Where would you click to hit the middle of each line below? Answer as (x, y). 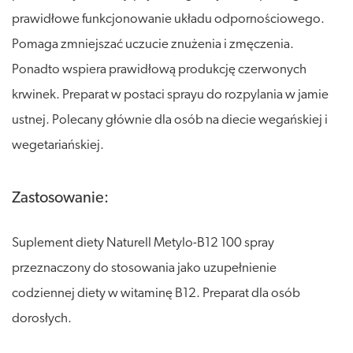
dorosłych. (42, 318)
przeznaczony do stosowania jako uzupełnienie (144, 268)
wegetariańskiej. (58, 145)
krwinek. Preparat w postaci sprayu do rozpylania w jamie (170, 95)
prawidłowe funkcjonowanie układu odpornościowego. (168, 19)
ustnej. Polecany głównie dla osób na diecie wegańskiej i (170, 120)
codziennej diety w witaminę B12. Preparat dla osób (156, 293)
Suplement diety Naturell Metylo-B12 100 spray (143, 243)
